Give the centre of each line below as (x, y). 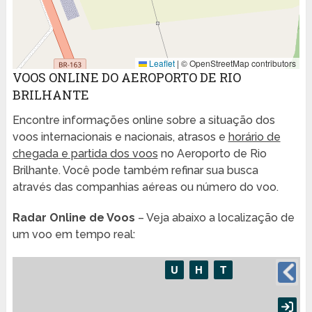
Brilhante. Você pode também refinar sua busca (135, 171)
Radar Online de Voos (73, 218)
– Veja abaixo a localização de (214, 218)
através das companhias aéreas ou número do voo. (145, 187)
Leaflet (161, 63)
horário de (254, 137)
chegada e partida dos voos (85, 154)
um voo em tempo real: (73, 235)
